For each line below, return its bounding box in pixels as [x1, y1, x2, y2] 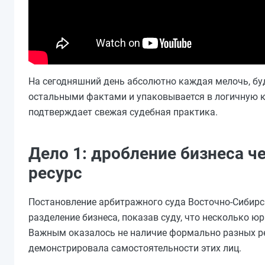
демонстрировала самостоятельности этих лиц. [28, 243, 241, 254]
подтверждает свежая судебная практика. [28, 106, 218, 118]
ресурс [28, 163, 82, 183]
